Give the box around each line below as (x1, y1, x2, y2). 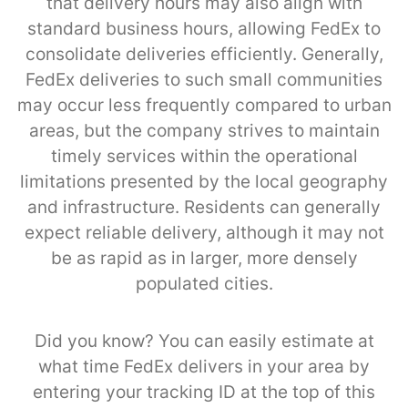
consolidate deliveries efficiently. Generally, (25, 43, 383, 65)
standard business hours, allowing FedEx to (27, 17, 381, 39)
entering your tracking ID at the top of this (33, 381, 375, 403)
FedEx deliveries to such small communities (25, 68, 382, 90)
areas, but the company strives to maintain (28, 119, 380, 141)
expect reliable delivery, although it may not (24, 221, 384, 243)
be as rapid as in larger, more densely (50, 247, 358, 269)
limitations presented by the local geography (20, 170, 388, 192)
